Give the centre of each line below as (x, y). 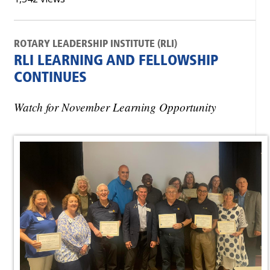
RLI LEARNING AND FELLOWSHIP (116, 61)
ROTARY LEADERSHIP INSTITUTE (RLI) (96, 44)
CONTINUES (50, 78)
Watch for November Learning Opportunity (115, 106)
